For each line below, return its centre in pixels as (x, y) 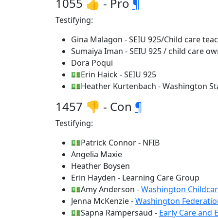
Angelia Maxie (97, 154)
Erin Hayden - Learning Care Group (135, 178)
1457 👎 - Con (95, 106)
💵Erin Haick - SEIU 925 (114, 74)
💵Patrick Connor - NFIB (115, 143)
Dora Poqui (92, 63)
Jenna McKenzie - (103, 201)
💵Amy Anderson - (106, 189)
